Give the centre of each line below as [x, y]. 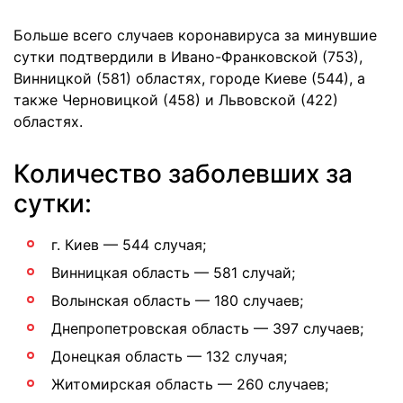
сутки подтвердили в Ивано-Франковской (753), [188, 57]
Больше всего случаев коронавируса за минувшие [195, 35]
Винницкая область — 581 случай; [173, 273]
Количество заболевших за [183, 174]
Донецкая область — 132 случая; [169, 356]
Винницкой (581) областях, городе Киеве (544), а [189, 78]
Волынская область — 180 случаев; [177, 300]
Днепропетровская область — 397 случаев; [207, 328]
